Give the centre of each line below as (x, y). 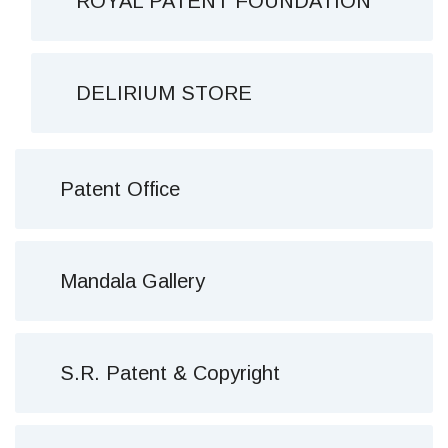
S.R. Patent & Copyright (170, 373)
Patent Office (120, 189)
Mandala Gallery (132, 281)
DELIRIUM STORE (164, 93)
